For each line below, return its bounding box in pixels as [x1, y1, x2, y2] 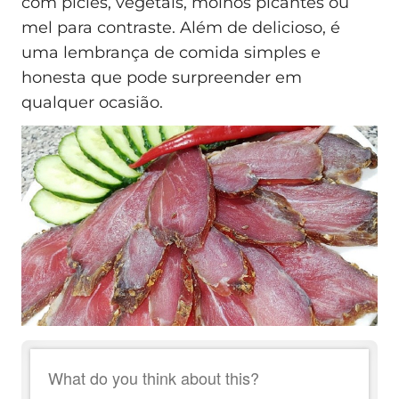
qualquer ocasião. [21, 92, 163, 112]
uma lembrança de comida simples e [21, 42, 321, 62]
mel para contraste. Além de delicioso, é [21, 17, 340, 37]
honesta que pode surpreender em [21, 67, 302, 87]
